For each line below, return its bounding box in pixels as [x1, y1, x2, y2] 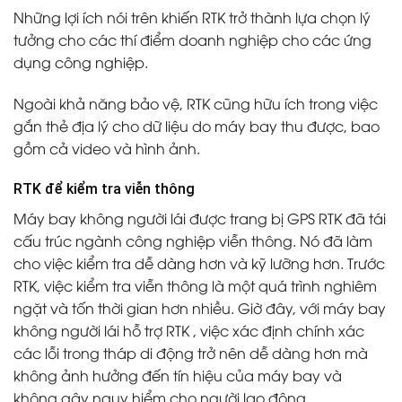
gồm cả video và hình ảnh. [13, 137, 200, 158]
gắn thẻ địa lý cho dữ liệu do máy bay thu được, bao [13, 115, 380, 135]
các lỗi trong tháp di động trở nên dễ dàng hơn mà [13, 343, 368, 363]
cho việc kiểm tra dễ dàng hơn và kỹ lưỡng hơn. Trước [13, 253, 385, 274]
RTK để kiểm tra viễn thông [13, 180, 195, 198]
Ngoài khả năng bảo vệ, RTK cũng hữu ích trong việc [13, 92, 378, 113]
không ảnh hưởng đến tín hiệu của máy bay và [13, 365, 342, 386]
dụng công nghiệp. [13, 51, 152, 72]
